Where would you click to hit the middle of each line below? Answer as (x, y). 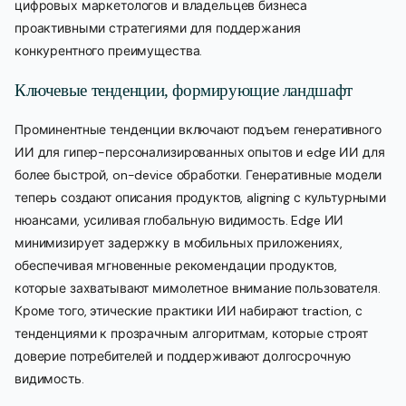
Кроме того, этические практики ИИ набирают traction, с (188, 310)
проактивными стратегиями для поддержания (158, 28)
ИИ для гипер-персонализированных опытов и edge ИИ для (200, 152)
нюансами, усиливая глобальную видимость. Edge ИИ (179, 220)
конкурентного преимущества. (109, 50)
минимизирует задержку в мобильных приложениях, (179, 242)
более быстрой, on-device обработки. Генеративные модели (198, 174)
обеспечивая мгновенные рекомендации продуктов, (176, 265)
